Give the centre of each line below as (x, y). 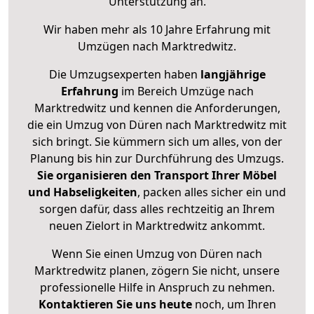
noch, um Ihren (234, 305)
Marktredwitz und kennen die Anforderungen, (157, 108)
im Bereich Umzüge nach (186, 91)
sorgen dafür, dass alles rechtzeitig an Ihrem (157, 209)
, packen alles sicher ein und (212, 192)
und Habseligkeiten (83, 192)
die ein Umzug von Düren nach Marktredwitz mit (157, 125)
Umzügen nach (120, 47)
